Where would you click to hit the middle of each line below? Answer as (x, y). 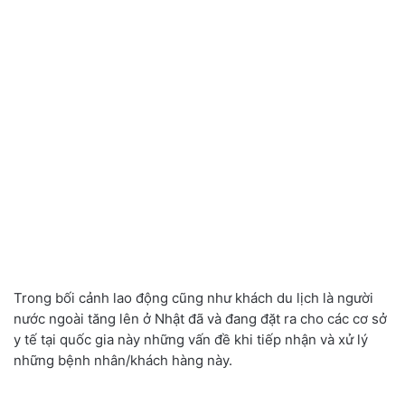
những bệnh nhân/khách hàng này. (123, 360)
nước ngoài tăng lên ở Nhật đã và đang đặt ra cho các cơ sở (200, 319)
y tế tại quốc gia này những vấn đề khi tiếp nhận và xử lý (191, 339)
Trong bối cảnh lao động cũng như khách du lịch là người (193, 298)
